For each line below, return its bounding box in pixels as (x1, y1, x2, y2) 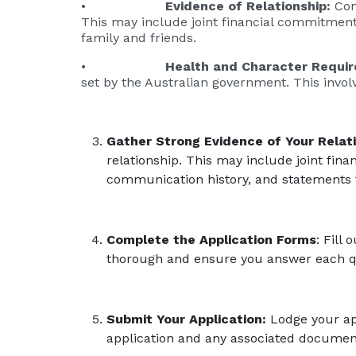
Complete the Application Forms (106, 231, 316, 247)
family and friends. (81, 29, 196, 45)
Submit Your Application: (106, 311, 266, 327)
